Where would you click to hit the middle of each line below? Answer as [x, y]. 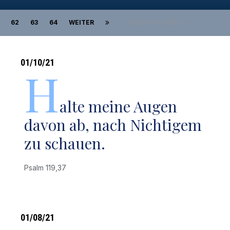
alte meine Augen [119, 106]
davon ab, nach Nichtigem [113, 125]
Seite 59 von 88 [154, 22]
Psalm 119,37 [47, 168]
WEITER [81, 22]
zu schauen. [65, 143]
